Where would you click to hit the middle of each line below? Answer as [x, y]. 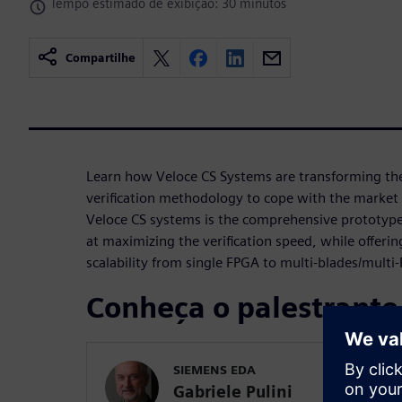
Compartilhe [100, 58]
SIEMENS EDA [214, 369]
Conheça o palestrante [242, 307]
